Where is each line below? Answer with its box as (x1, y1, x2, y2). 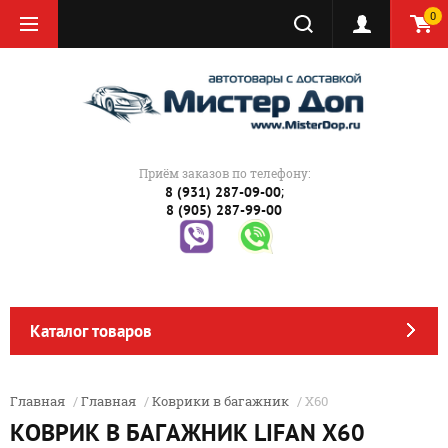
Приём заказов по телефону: (138, 165, 310, 182)
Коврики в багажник (152, 392, 289, 411)
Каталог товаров (30, 320, 152, 343)
